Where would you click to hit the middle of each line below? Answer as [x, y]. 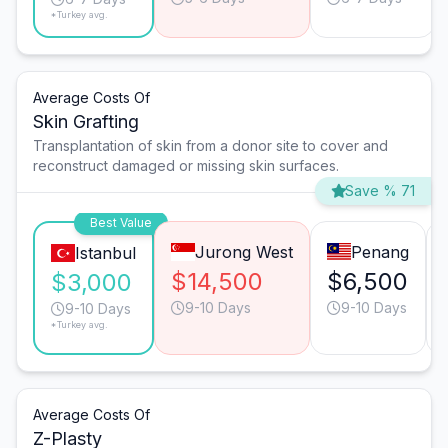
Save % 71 [380, 191]
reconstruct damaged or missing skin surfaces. [186, 166]
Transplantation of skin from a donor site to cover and [210, 146]
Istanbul [105, 253]
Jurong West [243, 252]
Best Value [120, 223]
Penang [379, 252]
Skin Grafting [86, 122]
